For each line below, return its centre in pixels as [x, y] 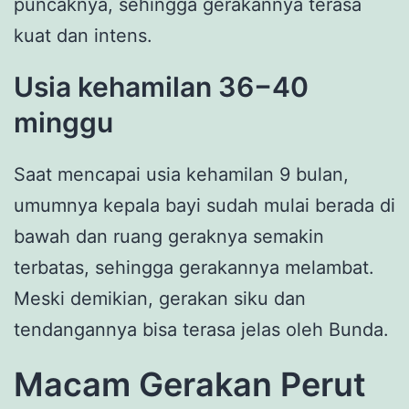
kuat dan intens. [86, 36]
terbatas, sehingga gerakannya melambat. [194, 267]
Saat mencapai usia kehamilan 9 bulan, [181, 174]
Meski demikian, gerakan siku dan [160, 299]
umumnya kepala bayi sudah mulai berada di [204, 205]
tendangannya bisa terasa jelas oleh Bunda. [201, 330]
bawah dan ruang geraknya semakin [169, 236]
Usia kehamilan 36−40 [161, 87]
